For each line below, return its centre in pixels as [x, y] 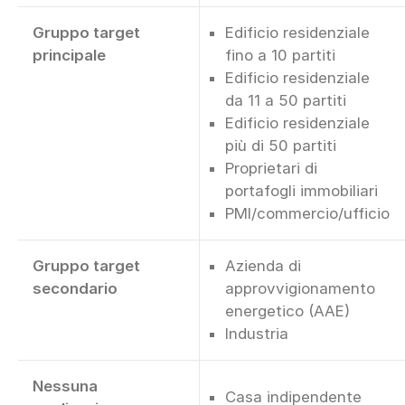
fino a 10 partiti [280, 55]
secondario [75, 288]
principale [69, 55]
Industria [257, 333]
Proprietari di [271, 168]
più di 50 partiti [281, 145]
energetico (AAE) [287, 311]
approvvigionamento [300, 288]
